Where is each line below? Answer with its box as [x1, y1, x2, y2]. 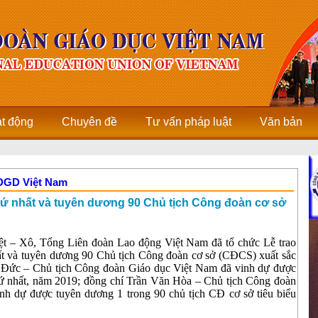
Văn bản [260, 116, 302, 128]
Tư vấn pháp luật [146, 116, 231, 128]
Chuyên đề [62, 116, 117, 128]
